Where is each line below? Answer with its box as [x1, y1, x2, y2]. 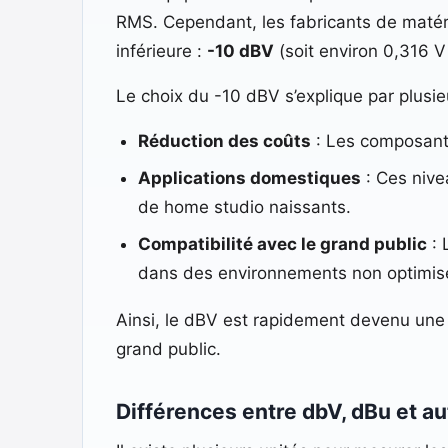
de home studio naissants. [137, 196, 351, 217]
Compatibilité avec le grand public [137, 233, 427, 254]
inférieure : [115, 40, 207, 61]
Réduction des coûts [137, 130, 311, 151]
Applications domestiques [137, 167, 361, 188]
